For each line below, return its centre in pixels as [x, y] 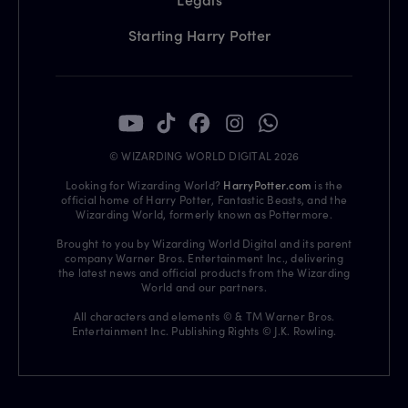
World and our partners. [204, 287]
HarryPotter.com [268, 185]
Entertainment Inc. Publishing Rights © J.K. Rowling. [204, 331]
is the [327, 185]
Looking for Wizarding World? [145, 185]
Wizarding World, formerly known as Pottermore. [204, 214]
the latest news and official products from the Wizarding [204, 273]
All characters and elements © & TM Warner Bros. [204, 316]
